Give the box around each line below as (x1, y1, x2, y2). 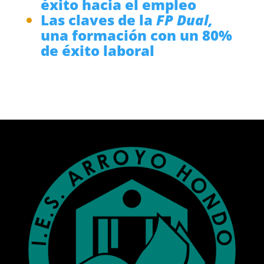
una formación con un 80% (40, 25, 232, 45)
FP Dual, (156, 9, 213, 29)
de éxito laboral (40, 40, 154, 60)
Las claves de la (40, 9, 156, 29)
